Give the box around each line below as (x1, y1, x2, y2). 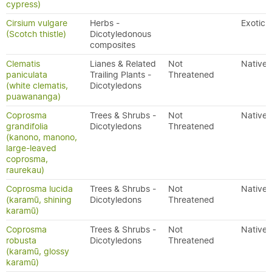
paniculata (6, 69, 47, 80)
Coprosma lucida (6, 183, 73, 194)
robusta (6, 235, 36, 246)
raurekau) (6, 165, 44, 175)
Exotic (241, 18, 265, 29)
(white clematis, (6, 80, 68, 91)
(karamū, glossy (6, 246, 69, 257)
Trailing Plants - (90, 69, 151, 80)
